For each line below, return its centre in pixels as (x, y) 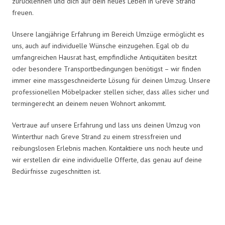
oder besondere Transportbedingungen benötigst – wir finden (106, 69)
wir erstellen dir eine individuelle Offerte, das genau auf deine (107, 159)
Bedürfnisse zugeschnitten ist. (57, 171)
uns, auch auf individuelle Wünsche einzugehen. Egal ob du (100, 45)
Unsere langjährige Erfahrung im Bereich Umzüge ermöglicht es (108, 34)
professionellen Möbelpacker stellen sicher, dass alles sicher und (110, 92)
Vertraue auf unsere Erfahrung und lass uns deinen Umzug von (106, 125)
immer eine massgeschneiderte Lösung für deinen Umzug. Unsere (111, 80)
